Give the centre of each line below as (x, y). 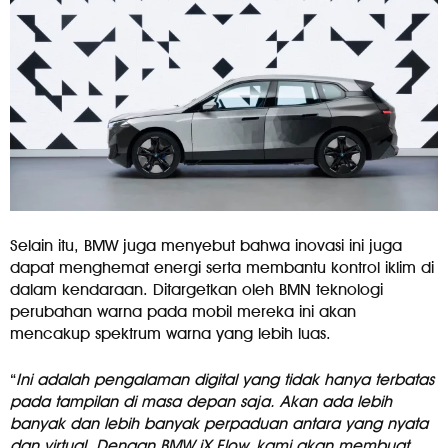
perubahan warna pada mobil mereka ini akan (183, 312)
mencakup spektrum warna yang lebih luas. (170, 334)
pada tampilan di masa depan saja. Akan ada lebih (201, 402)
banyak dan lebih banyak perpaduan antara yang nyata (219, 424)
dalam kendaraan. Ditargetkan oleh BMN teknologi (196, 290)
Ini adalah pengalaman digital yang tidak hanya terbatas (225, 380)
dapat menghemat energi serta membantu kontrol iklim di (222, 268)
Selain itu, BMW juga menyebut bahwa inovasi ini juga (206, 246)
